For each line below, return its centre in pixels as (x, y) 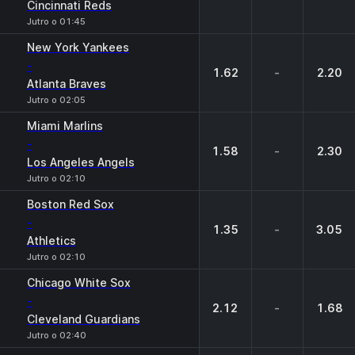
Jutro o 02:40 (57, 335)
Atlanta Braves (67, 84)
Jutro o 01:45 (56, 21)
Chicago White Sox (79, 282)
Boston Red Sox (71, 204)
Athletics (52, 240)
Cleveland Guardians (84, 319)
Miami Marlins (65, 126)
